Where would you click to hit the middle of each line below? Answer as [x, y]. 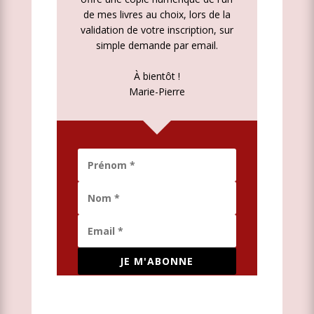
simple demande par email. [157, 46]
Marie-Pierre [157, 92]
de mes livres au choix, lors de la [157, 15]
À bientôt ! [157, 76]
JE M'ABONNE [157, 261]
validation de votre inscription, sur [157, 30]
